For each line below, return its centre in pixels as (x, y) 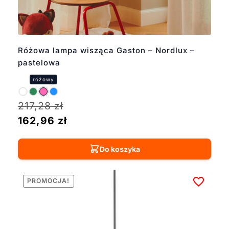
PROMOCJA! (49, 181)
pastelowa (39, 62)
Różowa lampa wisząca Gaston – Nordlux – (106, 50)
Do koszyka (120, 149)
